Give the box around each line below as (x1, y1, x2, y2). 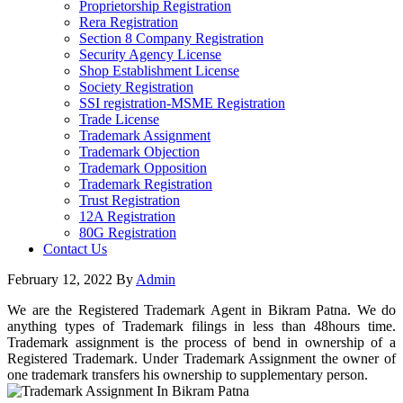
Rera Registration (79, 14, 178, 30)
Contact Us (43, 241, 107, 256)
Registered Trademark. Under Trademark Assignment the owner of (7, 351, 396, 366)
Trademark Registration (79, 176, 212, 192)
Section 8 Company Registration (79, 31, 264, 46)
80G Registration (79, 225, 176, 240)
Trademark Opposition (79, 160, 207, 175)
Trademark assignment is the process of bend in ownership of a (7, 335, 396, 350)
